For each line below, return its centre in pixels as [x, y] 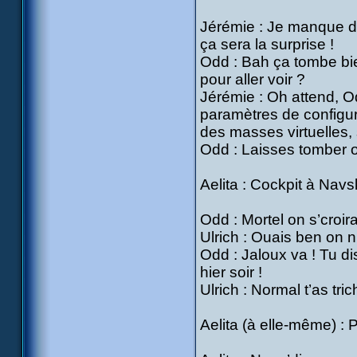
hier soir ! [231, 272]
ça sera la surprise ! [267, 44]
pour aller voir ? [253, 79]
